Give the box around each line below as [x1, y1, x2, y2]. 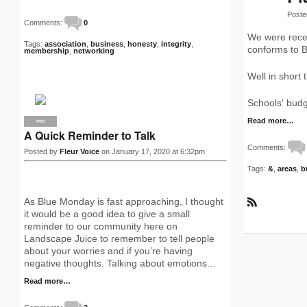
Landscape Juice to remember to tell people [24, 233, 214, 244]
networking [73, 47, 114, 55]
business [90, 40, 123, 48]
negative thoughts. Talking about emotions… [24, 258, 217, 269]
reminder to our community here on [24, 221, 177, 232]
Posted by [24, 147, 60, 156]
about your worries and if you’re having [24, 245, 193, 256]
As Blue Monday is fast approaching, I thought [24, 196, 223, 207]
